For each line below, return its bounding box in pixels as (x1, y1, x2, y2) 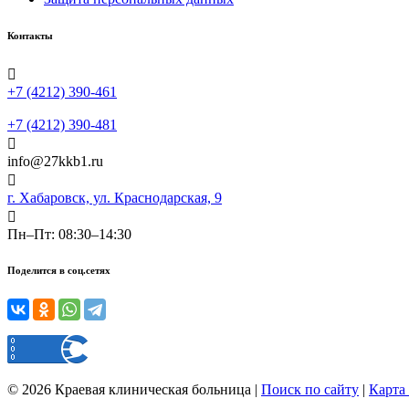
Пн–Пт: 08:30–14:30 (7, 225, 131, 242)
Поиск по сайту (261, 382, 359, 398)
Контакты (7, 29, 53, 41)
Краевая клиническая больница (55, 382, 255, 398)
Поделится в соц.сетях (7, 265, 110, 277)
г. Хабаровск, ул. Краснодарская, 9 (7, 189, 222, 205)
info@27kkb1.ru (7, 152, 103, 169)
